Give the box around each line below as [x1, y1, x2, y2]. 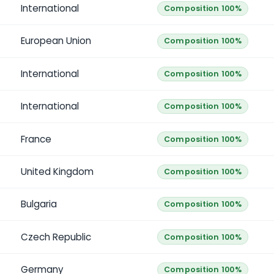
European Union [20, 34, 91, 48]
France [20, 132, 51, 146]
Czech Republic [20, 230, 91, 243]
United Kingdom [20, 165, 94, 178]
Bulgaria [20, 198, 57, 211]
